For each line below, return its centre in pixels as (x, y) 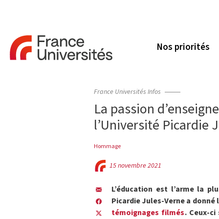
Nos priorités (183, 47)
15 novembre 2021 (135, 166)
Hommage (107, 146)
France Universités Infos (127, 92)
